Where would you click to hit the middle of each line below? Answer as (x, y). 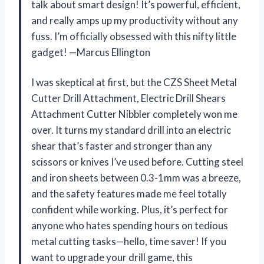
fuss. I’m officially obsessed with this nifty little (134, 36)
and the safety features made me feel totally (129, 193)
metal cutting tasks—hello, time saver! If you (129, 241)
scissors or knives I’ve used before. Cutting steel (137, 161)
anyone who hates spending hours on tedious (130, 225)
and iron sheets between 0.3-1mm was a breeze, (136, 177)
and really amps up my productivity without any (135, 20)
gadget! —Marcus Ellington (91, 52)
